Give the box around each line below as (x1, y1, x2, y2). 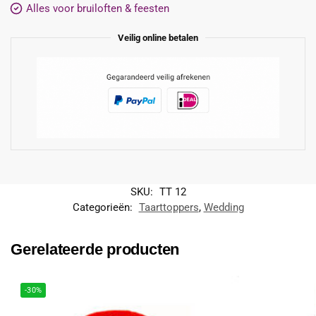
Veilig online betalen (118, 32, 198, 43)
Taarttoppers (138, 200, 199, 214)
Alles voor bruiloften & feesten (26, 1, 169, 15)
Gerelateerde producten (11, 240, 180, 258)
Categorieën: (72, 200, 135, 214)
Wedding (203, 200, 244, 214)
